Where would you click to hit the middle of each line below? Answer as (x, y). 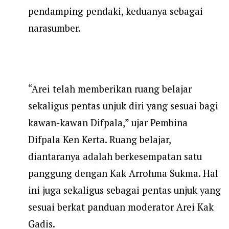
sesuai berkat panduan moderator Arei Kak (121, 207)
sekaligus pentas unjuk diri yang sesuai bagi (123, 106)
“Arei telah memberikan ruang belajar (110, 89)
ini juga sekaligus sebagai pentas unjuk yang (124, 190)
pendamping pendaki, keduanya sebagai (116, 12)
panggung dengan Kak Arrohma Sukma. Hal (123, 174)
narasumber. (54, 28)
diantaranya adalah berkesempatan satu (115, 157)
